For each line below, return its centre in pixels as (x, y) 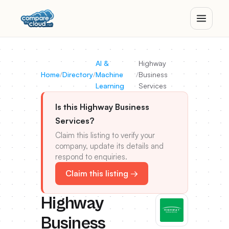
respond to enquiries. (91, 157)
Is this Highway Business (102, 107)
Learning (110, 86)
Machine (109, 74)
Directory (78, 74)
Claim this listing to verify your (105, 135)
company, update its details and (109, 146)
